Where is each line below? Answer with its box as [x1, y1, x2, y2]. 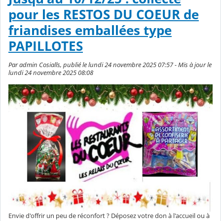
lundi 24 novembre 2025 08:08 [8, 68, 93, 77]
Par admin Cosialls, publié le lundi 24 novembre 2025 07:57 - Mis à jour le [8, 60, 212, 69]
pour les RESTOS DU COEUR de [8, 6, 199, 24]
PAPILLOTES [8, 37, 83, 55]
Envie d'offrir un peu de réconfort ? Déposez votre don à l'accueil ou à [8, 211, 210, 220]
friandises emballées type [8, 22, 172, 39]
